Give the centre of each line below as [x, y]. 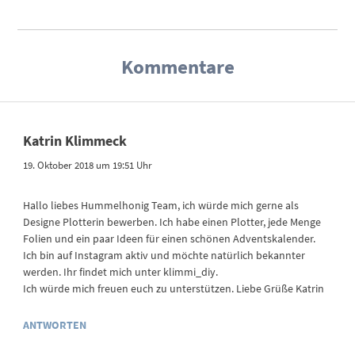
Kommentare [177, 67]
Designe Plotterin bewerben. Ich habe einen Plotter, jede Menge [172, 222]
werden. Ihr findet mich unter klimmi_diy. [121, 272]
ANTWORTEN [55, 325]
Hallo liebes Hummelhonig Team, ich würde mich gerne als [161, 206]
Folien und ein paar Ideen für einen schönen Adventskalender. [170, 239]
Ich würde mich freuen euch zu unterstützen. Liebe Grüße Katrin [174, 289]
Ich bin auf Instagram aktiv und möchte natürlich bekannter [164, 256]
